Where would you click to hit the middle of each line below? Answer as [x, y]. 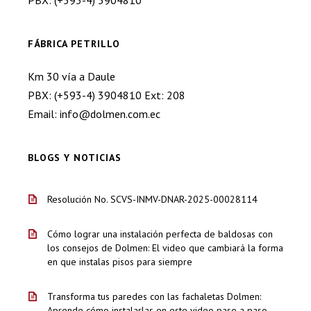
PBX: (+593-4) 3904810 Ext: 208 [107, 95]
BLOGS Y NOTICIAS [75, 158]
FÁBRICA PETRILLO [74, 44]
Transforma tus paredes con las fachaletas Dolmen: [154, 296]
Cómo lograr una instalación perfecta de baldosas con [160, 234]
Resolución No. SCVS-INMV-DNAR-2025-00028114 [152, 199]
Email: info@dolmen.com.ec [94, 114]
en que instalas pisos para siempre [120, 262]
